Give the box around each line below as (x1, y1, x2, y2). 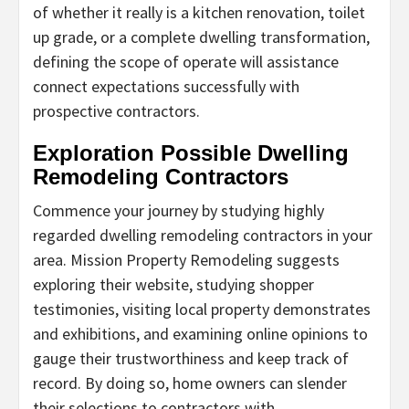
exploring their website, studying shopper (33, 273, 314, 295)
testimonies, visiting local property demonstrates (33, 298, 371, 320)
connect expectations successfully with (33, 75, 299, 97)
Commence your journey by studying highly (33, 199, 324, 221)
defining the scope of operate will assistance (33, 50, 339, 72)
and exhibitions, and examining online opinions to (33, 322, 368, 344)
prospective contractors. (33, 100, 200, 121)
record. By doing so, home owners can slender (33, 372, 347, 393)
